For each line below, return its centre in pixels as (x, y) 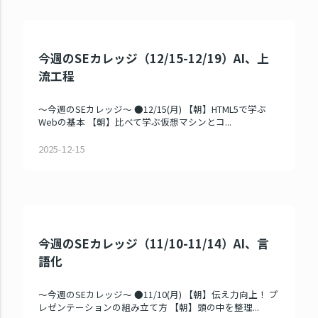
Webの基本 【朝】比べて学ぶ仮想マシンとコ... (135, 122)
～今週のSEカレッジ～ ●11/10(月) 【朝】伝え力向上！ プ (159, 295)
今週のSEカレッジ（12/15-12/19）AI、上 (154, 58)
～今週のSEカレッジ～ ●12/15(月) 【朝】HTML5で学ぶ (153, 109)
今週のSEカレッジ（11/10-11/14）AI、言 (154, 244)
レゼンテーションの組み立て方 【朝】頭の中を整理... (149, 307)
